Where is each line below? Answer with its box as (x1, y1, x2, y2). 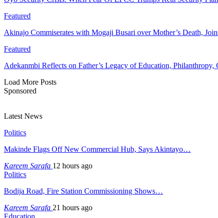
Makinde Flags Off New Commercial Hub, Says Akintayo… (4, 145, 191, 153)
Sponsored (4, 86, 36, 95)
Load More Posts (4, 77, 56, 86)
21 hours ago (53, 203, 92, 212)
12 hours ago (53, 161, 92, 170)
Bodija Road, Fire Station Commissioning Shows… (4, 186, 163, 195)
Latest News (4, 111, 42, 120)
